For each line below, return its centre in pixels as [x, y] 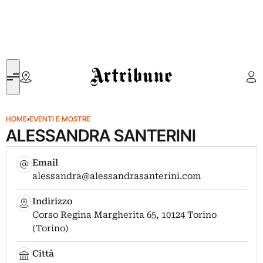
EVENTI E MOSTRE [60, 119]
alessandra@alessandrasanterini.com [117, 176]
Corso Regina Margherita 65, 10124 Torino [125, 215]
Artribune [108, 66]
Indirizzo [53, 201]
